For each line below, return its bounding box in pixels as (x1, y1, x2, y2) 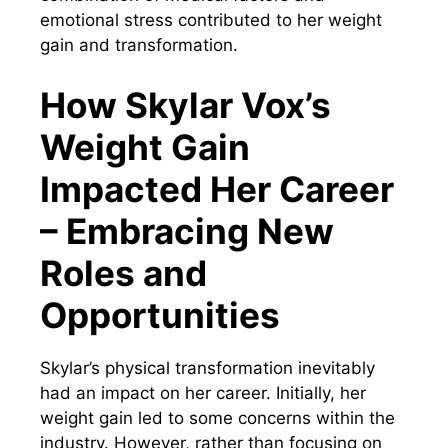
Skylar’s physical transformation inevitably (40, 357, 375, 378)
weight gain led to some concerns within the (40, 407, 395, 428)
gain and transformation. (40, 35, 238, 56)
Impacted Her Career (40, 167, 394, 210)
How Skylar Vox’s (40, 83, 331, 126)
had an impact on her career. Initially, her (40, 382, 366, 403)
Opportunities (40, 293, 280, 336)
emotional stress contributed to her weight (40, 10, 382, 31)
